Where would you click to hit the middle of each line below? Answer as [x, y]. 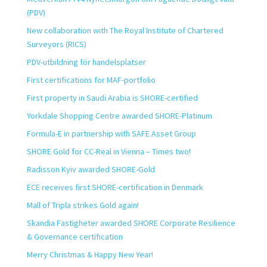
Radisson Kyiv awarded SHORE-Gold [91, 169]
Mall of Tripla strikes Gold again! [83, 205]
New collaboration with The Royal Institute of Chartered [125, 30]
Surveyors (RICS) [56, 44]
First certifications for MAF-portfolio [91, 80]
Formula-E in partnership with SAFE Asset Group [111, 133]
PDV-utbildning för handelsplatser [86, 62]
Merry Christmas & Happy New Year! [90, 254]
